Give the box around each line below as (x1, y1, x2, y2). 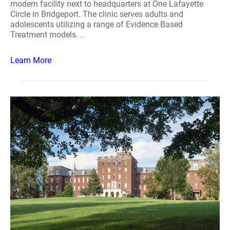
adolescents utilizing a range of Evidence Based (10, 20, 183, 29)
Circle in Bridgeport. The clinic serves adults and (10, 9, 183, 19)
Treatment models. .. (10, 30, 84, 40)
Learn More (10, 55, 51, 65)
